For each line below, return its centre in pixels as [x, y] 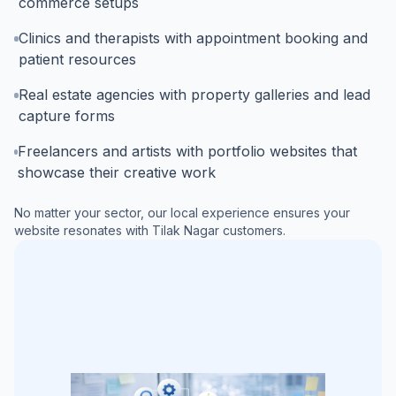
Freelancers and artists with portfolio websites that [188, 151]
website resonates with [83, 230]
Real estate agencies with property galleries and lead [194, 95]
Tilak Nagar [186, 230]
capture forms [66, 116]
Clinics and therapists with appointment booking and [193, 38]
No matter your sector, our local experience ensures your [182, 213]
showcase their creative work [117, 172]
